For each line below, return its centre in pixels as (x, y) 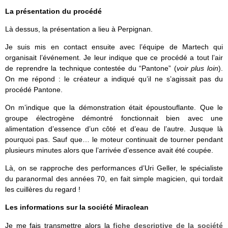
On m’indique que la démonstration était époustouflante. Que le (114, 108)
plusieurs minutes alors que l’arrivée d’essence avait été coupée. (109, 150)
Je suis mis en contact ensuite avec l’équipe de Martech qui (114, 47)
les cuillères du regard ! (43, 190)
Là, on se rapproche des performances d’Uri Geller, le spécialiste (114, 168)
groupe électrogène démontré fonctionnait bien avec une (114, 118)
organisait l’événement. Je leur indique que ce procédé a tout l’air (114, 58)
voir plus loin (197, 68)
